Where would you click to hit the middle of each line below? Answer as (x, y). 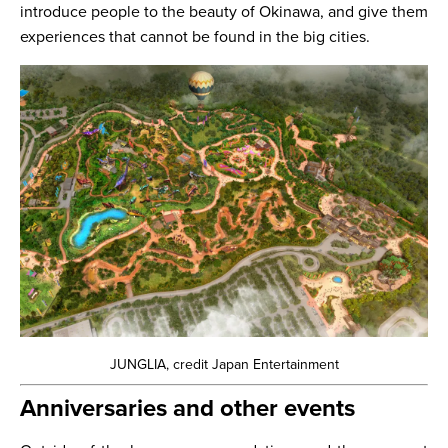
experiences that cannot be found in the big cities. (195, 37)
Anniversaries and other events (187, 408)
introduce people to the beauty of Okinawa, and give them (224, 12)
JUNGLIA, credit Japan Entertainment (224, 364)
